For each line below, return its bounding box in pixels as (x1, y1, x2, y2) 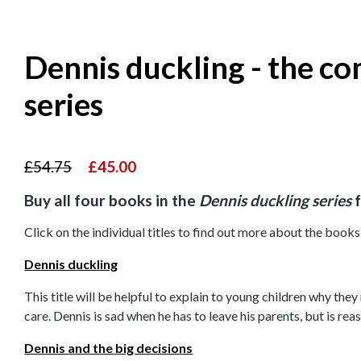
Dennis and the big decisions (24, 340, 193, 356)
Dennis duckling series (199, 191, 352, 210)
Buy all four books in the (24, 191, 200, 210)
